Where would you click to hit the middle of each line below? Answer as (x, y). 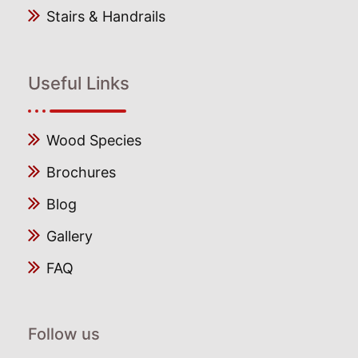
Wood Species (94, 141)
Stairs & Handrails (106, 17)
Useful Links (79, 84)
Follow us (64, 334)
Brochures (81, 173)
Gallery (70, 237)
